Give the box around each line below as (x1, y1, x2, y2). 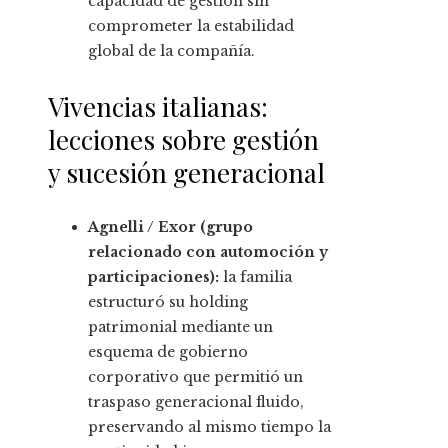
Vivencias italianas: (48, 89, 268, 125)
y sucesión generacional (48, 155, 325, 191)
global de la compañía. (88, 42, 255, 61)
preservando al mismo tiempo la (88, 418, 331, 437)
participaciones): (88, 268, 219, 287)
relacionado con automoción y (88, 243, 328, 262)
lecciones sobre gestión (48, 122, 319, 158)
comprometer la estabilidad (88, 17, 294, 36)
